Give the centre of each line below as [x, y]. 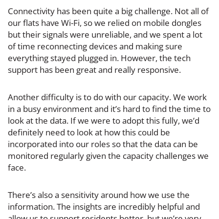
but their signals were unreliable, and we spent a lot [105, 34]
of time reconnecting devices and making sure [95, 46]
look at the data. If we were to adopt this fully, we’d [104, 120]
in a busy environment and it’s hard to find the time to [109, 109]
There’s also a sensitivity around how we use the [99, 195]
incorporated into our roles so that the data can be [103, 144]
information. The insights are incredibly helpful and [104, 206]
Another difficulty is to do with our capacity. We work [107, 97]
